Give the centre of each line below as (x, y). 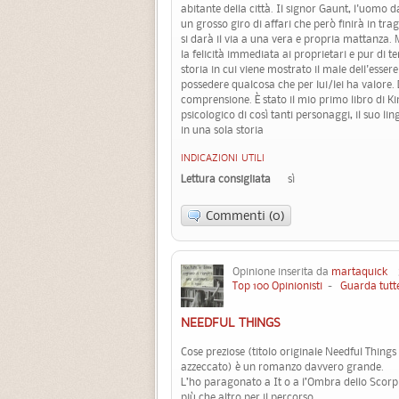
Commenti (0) (245, 215)
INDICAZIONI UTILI (223, 158)
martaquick (359, 271)
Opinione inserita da (282, 271)
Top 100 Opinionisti (277, 285)
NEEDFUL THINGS (231, 322)
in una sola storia (222, 129)
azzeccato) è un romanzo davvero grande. (282, 366)
